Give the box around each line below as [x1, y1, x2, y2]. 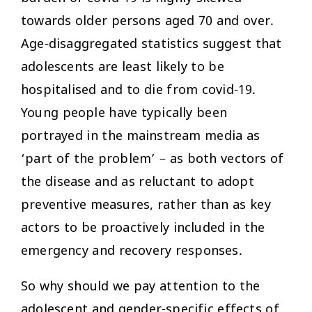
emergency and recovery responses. [21, 242, 242, 260]
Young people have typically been [21, 104, 227, 122]
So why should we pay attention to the [21, 278, 260, 295]
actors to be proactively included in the [21, 219, 265, 237]
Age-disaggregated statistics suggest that [21, 36, 282, 53]
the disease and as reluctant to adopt [21, 173, 254, 191]
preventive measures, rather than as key [21, 196, 271, 214]
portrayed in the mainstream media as [21, 127, 260, 145]
